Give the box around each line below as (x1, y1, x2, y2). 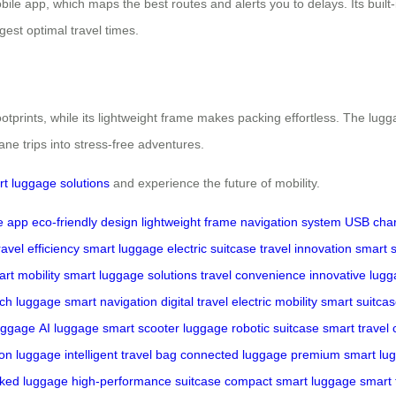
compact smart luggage (225, 373, 356, 388)
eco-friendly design (32, 214, 138, 229)
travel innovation (260, 240, 352, 255)
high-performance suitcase (72, 373, 221, 388)
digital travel (161, 293, 228, 308)
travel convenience (201, 267, 306, 282)
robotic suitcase (232, 320, 319, 335)
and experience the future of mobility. (110, 175, 320, 190)
